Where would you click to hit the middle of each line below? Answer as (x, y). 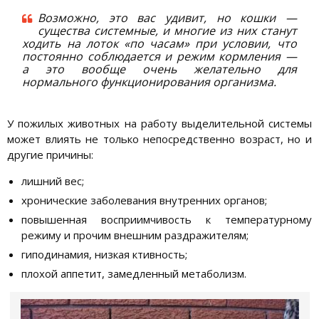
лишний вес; (53, 181)
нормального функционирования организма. (150, 82)
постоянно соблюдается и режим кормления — (159, 56)
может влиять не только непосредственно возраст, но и (159, 138)
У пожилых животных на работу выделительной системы (159, 123)
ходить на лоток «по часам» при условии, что (159, 43)
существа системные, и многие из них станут (167, 30)
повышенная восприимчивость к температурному (167, 219)
